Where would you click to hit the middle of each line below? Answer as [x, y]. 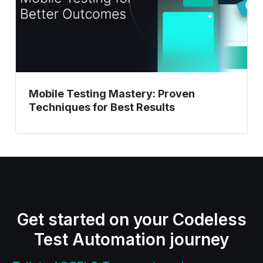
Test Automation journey [131, 240]
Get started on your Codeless [131, 220]
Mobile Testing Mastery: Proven [112, 93]
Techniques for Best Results [102, 107]
